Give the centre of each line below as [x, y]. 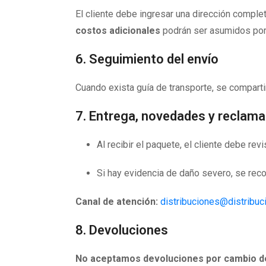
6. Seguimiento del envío [147, 59]
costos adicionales [118, 31]
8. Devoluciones [122, 230]
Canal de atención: [117, 202]
